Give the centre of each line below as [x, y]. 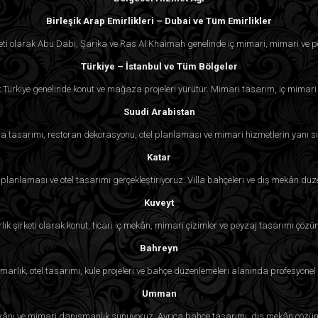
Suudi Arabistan [159, 111]
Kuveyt [159, 202]
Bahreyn [159, 248]
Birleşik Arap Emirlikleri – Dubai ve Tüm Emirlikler [159, 21]
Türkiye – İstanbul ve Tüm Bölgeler [159, 66]
